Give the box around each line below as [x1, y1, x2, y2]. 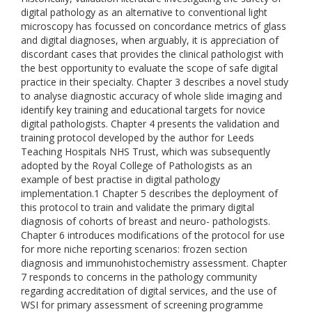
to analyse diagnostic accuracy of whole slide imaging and [21, 89, 282, 102]
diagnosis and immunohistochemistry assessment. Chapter [21, 256, 287, 270]
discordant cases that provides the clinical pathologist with [21, 47, 283, 61]
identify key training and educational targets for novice [21, 103, 265, 116]
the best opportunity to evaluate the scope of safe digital [21, 61, 278, 75]
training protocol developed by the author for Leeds [21, 131, 254, 144]
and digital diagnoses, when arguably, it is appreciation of [21, 33, 279, 47]
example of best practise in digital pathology [21, 173, 220, 186]
